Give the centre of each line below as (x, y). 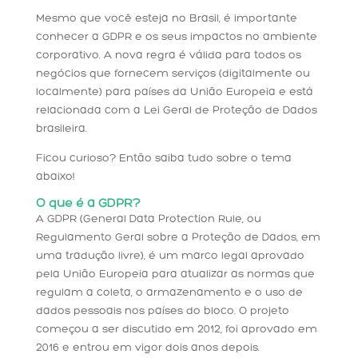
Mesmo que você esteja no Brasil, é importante (166, 18)
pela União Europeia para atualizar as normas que (175, 274)
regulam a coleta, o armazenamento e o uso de (169, 292)
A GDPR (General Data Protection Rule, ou (148, 219)
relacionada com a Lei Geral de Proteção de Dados (176, 110)
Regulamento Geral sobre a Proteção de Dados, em (178, 237)
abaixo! (55, 177)
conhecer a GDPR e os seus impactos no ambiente (176, 37)
